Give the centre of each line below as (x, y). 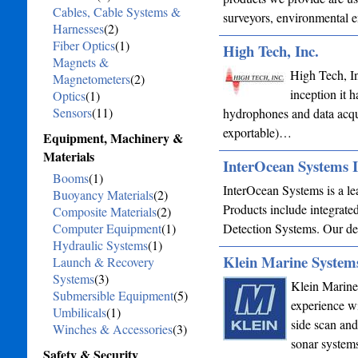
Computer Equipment (107, 228)
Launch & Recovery (103, 262)
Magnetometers (91, 79)
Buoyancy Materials (103, 195)
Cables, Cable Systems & (116, 12)
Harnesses (78, 28)
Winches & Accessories (112, 329)
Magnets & (80, 62)
